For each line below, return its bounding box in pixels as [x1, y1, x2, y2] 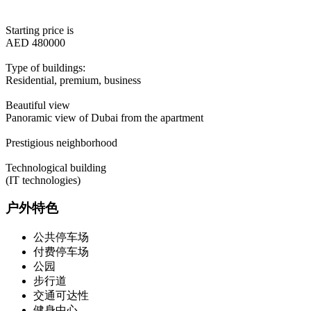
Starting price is [6, 24, 74, 36]
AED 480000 [6, 36, 65, 49]
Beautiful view [6, 99, 70, 111]
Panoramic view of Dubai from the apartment [6, 111, 203, 124]
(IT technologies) [6, 174, 81, 186]
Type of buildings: [6, 61, 85, 74]
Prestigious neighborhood [6, 136, 117, 149]
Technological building [6, 161, 106, 174]
